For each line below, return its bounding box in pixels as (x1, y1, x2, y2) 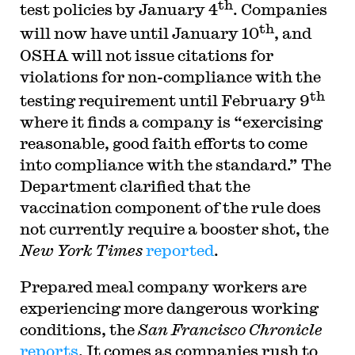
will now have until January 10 (19, 24, 259, 43)
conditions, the (19, 319, 138, 338)
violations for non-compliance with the (19, 67, 321, 86)
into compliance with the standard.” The (19, 155, 331, 174)
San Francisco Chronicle (137, 319, 323, 338)
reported (142, 240, 214, 259)
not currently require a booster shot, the (19, 219, 329, 238)
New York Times (19, 240, 143, 259)
